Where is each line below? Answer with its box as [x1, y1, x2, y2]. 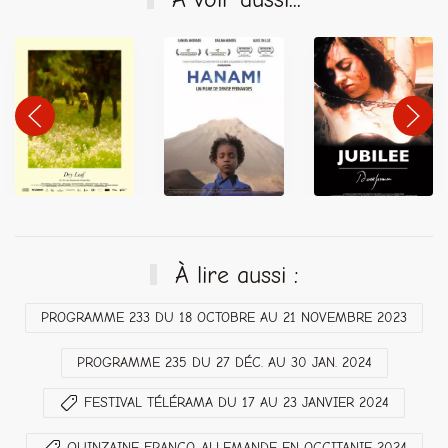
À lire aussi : [167, 261, 299, 289]
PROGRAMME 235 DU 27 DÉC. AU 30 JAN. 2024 [76, 354, 372, 371]
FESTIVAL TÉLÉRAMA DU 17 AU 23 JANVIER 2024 [84, 394, 389, 411]
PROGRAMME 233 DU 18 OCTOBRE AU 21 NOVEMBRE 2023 [41, 309, 407, 326]
